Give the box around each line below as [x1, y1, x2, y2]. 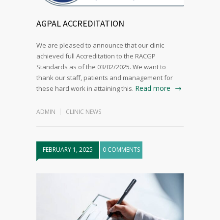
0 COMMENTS [103, 145, 140, 154]
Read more [135, 83, 170, 93]
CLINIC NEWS [66, 108, 101, 116]
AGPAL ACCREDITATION [36, 18, 124, 29]
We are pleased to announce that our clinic [36, 41, 164, 50]
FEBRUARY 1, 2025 [43, 145, 93, 154]
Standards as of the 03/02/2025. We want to [36, 62, 166, 72]
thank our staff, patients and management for [36, 73, 173, 82]
